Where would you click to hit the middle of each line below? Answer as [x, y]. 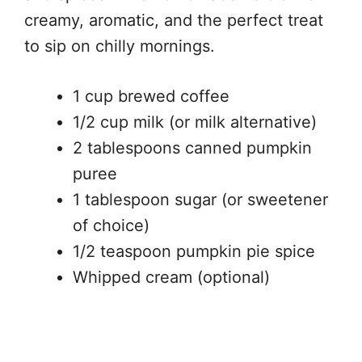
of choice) [111, 225]
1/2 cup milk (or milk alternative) [195, 122]
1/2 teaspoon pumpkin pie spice [194, 251]
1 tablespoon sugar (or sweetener [200, 200]
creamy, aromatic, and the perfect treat [174, 20]
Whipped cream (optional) [171, 277]
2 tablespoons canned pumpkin [192, 148]
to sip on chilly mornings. [120, 46]
